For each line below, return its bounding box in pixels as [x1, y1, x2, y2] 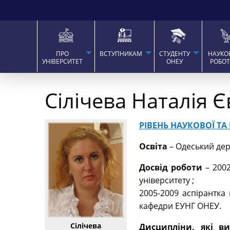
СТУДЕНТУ [159, 49, 190, 58]
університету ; [139, 175, 194, 186]
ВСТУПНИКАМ [100, 49, 143, 58]
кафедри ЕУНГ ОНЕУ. [139, 200, 221, 212]
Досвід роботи [139, 162, 205, 174]
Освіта [139, 141, 167, 152]
